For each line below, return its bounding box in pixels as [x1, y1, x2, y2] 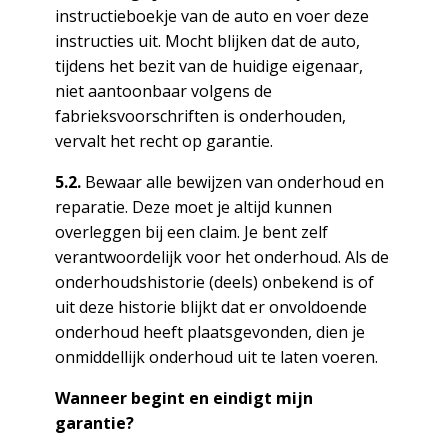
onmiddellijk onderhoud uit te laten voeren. [54, 346, 378, 368]
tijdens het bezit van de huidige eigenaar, [54, 55, 363, 77]
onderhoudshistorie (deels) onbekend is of [54, 271, 374, 293]
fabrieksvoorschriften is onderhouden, [54, 105, 346, 127]
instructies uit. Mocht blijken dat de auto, [54, 30, 360, 52]
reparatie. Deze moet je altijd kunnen [54, 196, 332, 218]
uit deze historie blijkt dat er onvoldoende [54, 296, 367, 318]
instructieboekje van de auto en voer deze [54, 5, 369, 27]
